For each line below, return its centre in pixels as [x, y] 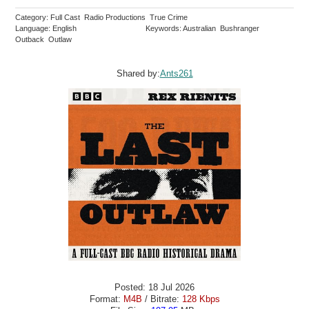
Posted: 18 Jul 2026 [154, 288]
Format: [106, 299]
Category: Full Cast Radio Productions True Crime [103, 17]
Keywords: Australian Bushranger [204, 28]
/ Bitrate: [162, 299]
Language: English [46, 28]
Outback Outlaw [45, 39]
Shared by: [138, 73]
